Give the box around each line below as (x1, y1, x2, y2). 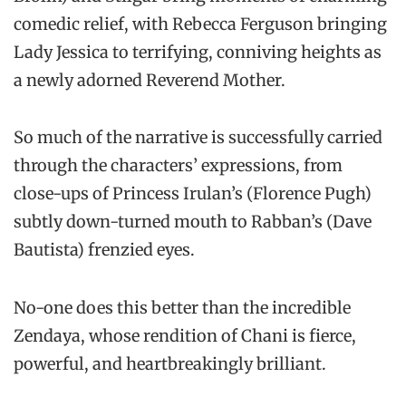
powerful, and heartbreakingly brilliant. (14, 353, 326, 374)
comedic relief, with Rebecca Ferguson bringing (14, 14, 387, 35)
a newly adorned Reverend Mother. (14, 70, 285, 92)
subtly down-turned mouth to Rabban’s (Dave (14, 211, 372, 233)
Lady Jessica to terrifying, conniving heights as (14, 42, 382, 63)
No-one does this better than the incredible (14, 296, 351, 318)
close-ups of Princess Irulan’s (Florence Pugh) (14, 183, 372, 205)
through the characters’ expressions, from (14, 155, 343, 177)
